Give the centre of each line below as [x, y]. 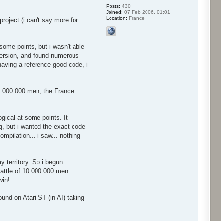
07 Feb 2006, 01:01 [146, 12]
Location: [116, 18]
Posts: [113, 6]
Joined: [114, 12]
